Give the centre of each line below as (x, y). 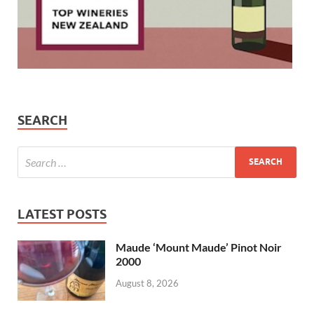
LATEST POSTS (62, 214)
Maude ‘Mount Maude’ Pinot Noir (199, 247)
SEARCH (42, 120)
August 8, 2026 (147, 284)
